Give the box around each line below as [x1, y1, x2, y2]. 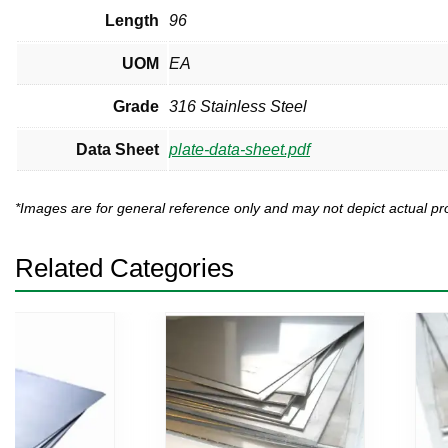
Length [105, 11, 159, 29]
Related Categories [15, 253, 234, 282]
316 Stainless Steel [169, 97, 307, 115]
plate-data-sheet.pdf [169, 140, 310, 158]
